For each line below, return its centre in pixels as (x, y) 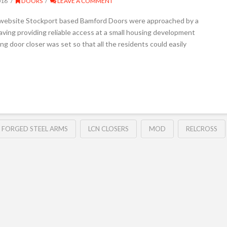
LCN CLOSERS (108, 129)
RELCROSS (201, 129)
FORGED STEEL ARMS (34, 129)
